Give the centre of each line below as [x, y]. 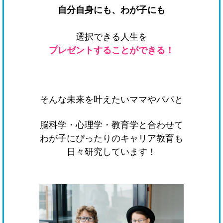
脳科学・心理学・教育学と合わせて [111, 125]
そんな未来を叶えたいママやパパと [111, 100]
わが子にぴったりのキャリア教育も [111, 139]
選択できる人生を [111, 37]
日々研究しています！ [111, 152]
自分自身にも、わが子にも [111, 10]
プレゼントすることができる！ [111, 51]
